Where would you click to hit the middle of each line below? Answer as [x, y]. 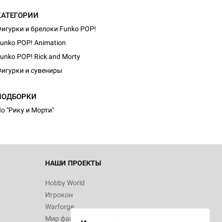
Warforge [59, 207]
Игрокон [59, 195]
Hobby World [65, 183]
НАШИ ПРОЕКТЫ [73, 163]
